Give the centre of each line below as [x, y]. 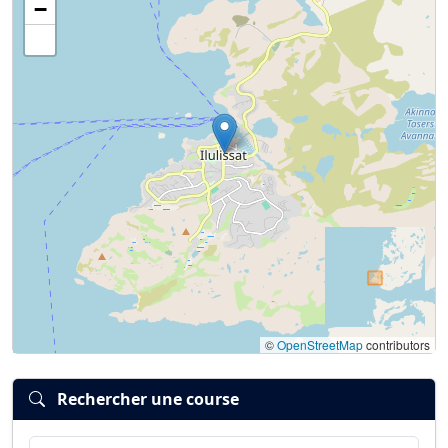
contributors [396, 345]
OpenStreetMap [320, 345]
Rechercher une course [148, 399]
